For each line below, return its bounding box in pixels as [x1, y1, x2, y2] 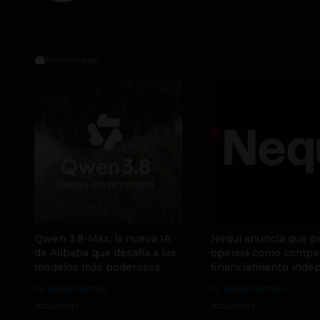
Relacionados [46, 54, 99, 65]
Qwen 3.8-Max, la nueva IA [34, 231, 171, 245]
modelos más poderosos [34, 260, 161, 274]
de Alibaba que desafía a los [34, 246, 176, 259]
